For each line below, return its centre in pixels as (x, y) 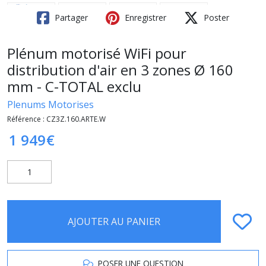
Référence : (27, 119)
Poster (215, 17)
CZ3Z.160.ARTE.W (76, 119)
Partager (70, 17)
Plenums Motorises (50, 104)
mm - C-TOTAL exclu (74, 86)
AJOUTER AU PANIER (114, 221)
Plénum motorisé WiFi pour (97, 53)
